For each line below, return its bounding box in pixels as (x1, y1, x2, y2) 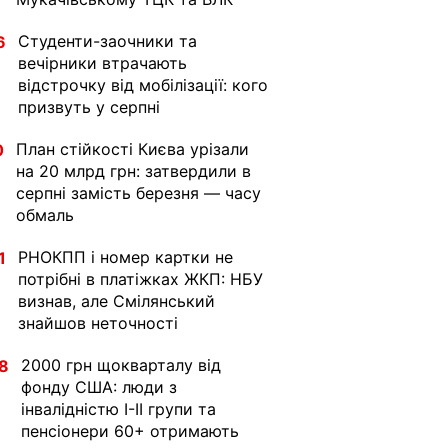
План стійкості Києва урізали (16, 139, 249, 159)
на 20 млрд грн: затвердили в (16, 161, 251, 181)
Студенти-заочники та (18, 31, 197, 51)
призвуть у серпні (18, 97, 160, 117)
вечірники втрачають (18, 53, 187, 73)
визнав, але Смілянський (18, 291, 215, 311)
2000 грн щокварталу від (21, 355, 221, 375)
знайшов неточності (18, 313, 178, 333)
